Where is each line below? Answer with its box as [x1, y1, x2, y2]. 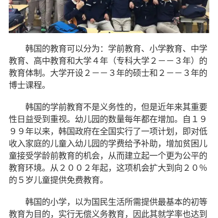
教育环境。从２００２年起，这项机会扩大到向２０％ [8, 163, 207, 173]
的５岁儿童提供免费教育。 [8, 175, 108, 185]
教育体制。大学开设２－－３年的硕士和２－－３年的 [8, 68, 207, 78]
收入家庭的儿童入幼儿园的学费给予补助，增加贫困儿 [8, 139, 207, 148]
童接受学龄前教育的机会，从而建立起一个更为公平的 [8, 151, 207, 161]
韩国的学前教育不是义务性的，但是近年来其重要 [8, 102, 207, 112]
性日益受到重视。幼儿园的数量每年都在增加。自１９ [8, 114, 207, 124]
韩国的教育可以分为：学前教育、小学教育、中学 [8, 44, 207, 54]
